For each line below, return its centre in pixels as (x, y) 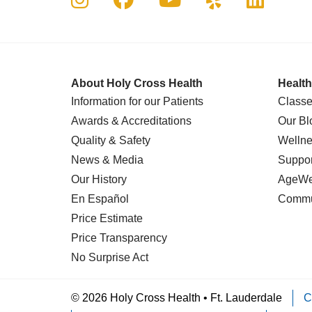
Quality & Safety (111, 140)
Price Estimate (107, 218)
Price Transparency (119, 238)
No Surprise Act (110, 257)
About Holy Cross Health (137, 83)
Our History (99, 179)
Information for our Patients (137, 101)
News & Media (107, 160)
